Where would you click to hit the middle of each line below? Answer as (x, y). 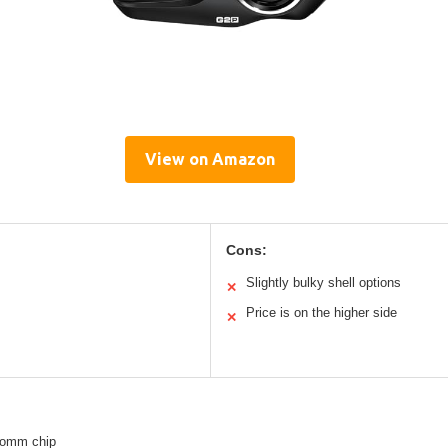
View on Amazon (210, 159)
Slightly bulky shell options (323, 283)
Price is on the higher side (321, 313)
